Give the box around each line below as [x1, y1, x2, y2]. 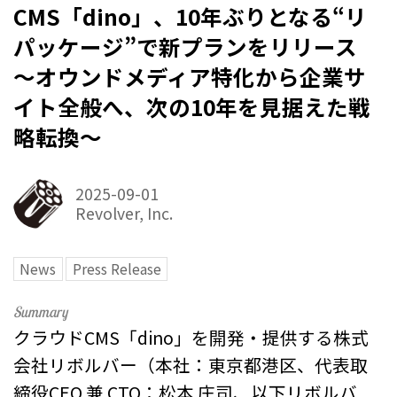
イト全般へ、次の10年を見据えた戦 [13, 90, 370, 122]
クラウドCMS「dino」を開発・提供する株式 [13, 323, 369, 350]
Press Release [72, 259, 161, 280]
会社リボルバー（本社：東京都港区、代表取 [13, 351, 368, 378]
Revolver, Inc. [74, 201, 173, 224]
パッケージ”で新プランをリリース [13, 30, 357, 62]
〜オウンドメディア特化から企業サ [13, 60, 366, 92]
